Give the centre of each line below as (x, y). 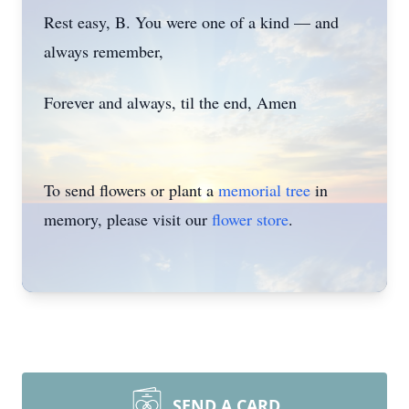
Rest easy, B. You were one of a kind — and (191, 22)
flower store (250, 219)
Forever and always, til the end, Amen (170, 102)
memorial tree (264, 190)
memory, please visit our (128, 219)
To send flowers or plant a (131, 190)
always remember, (104, 51)
